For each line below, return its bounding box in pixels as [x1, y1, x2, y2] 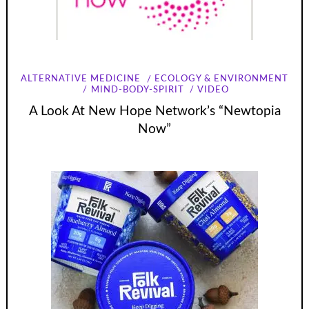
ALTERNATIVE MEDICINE [21, 74, 141, 84]
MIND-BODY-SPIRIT [90, 85, 184, 94]
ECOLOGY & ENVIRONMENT [154, 74, 288, 84]
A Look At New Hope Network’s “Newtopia [28, 105, 281, 119]
